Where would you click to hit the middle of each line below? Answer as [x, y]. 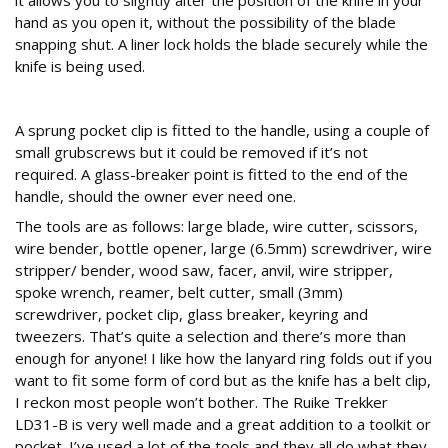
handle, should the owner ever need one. [155, 196]
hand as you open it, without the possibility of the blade [205, 22]
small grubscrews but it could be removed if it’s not [191, 152]
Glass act [55, 97]
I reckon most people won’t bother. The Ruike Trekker [201, 402]
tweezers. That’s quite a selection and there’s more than [210, 336]
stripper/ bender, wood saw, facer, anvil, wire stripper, [204, 270]
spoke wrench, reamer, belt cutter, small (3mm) [179, 292]
